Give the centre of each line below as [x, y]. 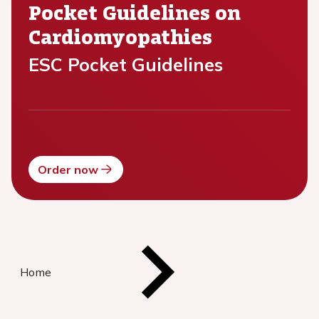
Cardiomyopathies [120, 37]
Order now [68, 170]
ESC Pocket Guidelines [126, 65]
